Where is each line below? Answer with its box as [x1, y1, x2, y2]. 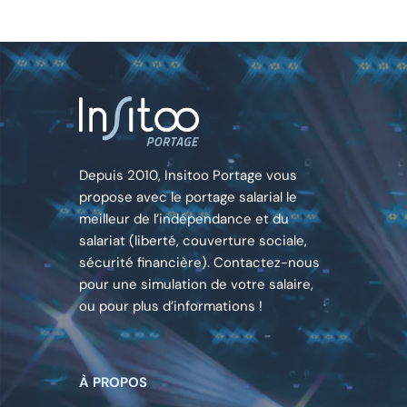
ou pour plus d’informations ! [79, 296, 263, 315]
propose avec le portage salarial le [79, 187, 297, 206]
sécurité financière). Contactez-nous [79, 253, 320, 272]
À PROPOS [79, 372, 147, 392]
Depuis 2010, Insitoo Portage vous [79, 165, 297, 184]
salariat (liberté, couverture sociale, [79, 231, 307, 250]
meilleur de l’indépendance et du [79, 209, 289, 228]
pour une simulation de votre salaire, [79, 274, 313, 293]
